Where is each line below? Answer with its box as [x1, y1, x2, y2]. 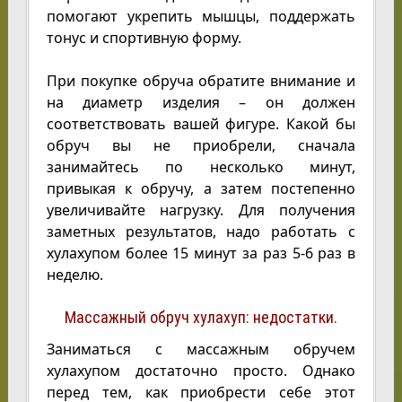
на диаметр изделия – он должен [46, 92, 356, 112]
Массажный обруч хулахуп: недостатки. [64, 308, 337, 327]
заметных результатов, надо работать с [46, 222, 356, 241]
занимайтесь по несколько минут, [46, 157, 356, 177]
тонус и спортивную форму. [46, 28, 241, 48]
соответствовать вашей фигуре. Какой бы [46, 114, 356, 134]
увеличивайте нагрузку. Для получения [46, 200, 356, 220]
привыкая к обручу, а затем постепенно [46, 179, 356, 198]
